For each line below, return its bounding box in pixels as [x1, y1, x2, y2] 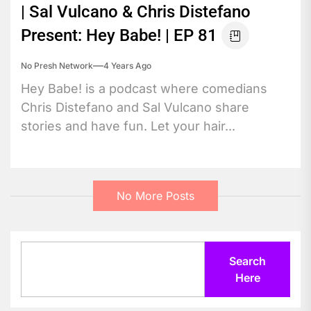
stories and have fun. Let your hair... [21, 118, 235, 133]
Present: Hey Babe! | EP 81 [21, 25, 217, 45]
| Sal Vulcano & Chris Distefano [21, 1, 251, 22]
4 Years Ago [103, 60, 151, 71]
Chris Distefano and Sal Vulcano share [21, 99, 249, 115]
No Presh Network [21, 60, 93, 71]
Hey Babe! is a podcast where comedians [21, 81, 267, 96]
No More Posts [116, 189, 194, 203]
